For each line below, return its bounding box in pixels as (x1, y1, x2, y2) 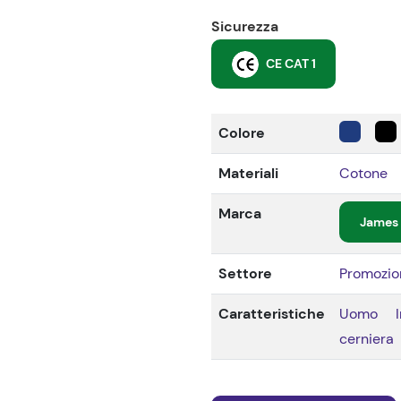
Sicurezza (211, 17, 278, 36)
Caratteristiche (218, 304, 325, 323)
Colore (218, 124, 265, 142)
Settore (218, 264, 272, 283)
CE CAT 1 (265, 55, 316, 72)
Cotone (339, 164, 388, 183)
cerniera (339, 329, 394, 348)
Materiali (218, 164, 278, 183)
